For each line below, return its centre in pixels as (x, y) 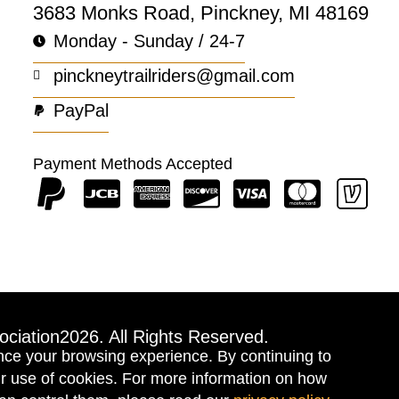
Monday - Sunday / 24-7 (149, 41)
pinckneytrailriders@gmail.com (174, 76)
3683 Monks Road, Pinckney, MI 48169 (201, 13)
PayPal (81, 111)
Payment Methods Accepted (133, 164)
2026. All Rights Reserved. (164, 337)
